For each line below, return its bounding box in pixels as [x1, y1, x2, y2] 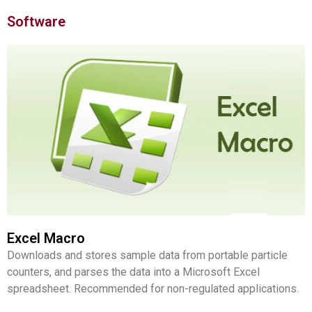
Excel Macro [7, 230, 85, 247]
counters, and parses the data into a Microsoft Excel [7, 265, 260, 279]
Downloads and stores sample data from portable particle [7, 249, 288, 263]
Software [7, 13, 65, 30]
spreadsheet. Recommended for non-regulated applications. [7, 282, 299, 296]
